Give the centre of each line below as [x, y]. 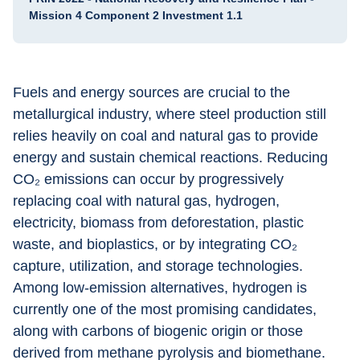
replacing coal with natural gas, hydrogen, [148, 201]
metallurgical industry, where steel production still [172, 114]
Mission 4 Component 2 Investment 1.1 [136, 15]
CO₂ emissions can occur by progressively [150, 179]
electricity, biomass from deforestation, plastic [160, 223]
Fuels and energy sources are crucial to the [153, 92]
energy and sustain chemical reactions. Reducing [172, 157]
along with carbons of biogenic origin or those [160, 331]
